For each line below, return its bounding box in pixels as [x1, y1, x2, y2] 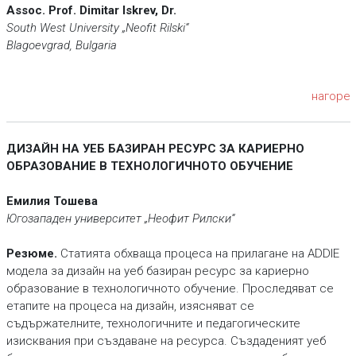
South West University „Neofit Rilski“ [6, 21, 188, 35]
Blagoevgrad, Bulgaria [6, 38, 117, 52]
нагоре [311, 89, 350, 103]
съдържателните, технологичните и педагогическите [6, 316, 300, 331]
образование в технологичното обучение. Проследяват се [6, 281, 334, 296]
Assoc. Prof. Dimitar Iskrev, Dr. [6, 3, 176, 17]
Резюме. [6, 246, 57, 261]
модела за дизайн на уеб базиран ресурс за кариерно [6, 264, 309, 278]
